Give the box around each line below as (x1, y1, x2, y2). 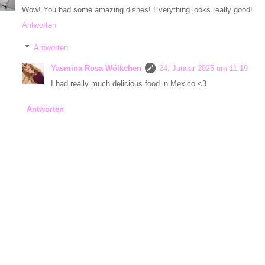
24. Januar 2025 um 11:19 (159, 64, 248, 73)
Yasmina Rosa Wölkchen (51, 64, 141, 73)
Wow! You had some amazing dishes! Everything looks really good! (22, 5, 253, 14)
